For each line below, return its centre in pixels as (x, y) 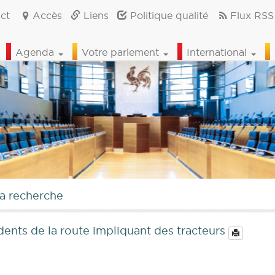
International (218, 52)
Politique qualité (167, 15)
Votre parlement (122, 52)
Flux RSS (252, 15)
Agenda (36, 52)
